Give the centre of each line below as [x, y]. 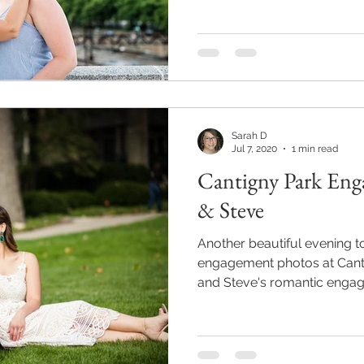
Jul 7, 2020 [254, 149]
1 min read [315, 149]
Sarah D [249, 135]
